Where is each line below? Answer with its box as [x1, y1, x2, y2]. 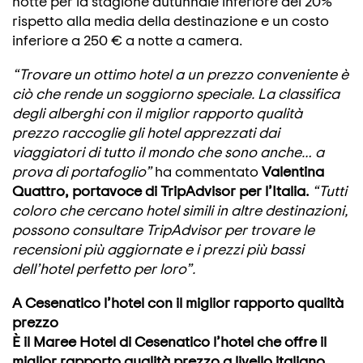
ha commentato [152, 162, 262, 180]
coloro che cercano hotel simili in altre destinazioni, [12, 201, 348, 219]
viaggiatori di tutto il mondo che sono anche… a [12, 143, 324, 160]
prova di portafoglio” [12, 162, 152, 180]
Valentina [262, 162, 324, 180]
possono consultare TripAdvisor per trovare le [12, 220, 314, 238]
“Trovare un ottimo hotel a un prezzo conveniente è [12, 65, 348, 83]
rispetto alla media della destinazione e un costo [12, 11, 329, 29]
